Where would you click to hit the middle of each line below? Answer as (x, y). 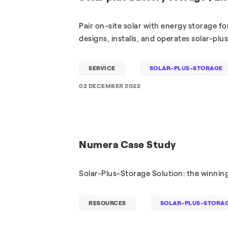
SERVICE (102, 68)
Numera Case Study (127, 144)
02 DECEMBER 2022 (110, 86)
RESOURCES (107, 203)
